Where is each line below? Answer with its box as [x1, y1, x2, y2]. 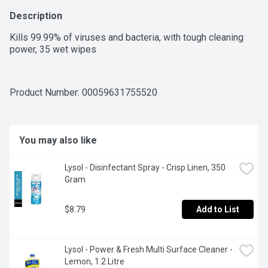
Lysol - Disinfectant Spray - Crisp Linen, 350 [65, 163, 226, 173]
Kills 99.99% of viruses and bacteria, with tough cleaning [10, 32, 243, 44]
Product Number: [10, 87, 82, 99]
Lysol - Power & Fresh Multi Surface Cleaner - [65, 245, 233, 255]
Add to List [196, 205, 239, 215]
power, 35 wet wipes [10, 44, 96, 56]
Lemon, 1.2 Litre [65, 257, 124, 267]
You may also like [19, 135, 97, 147]
